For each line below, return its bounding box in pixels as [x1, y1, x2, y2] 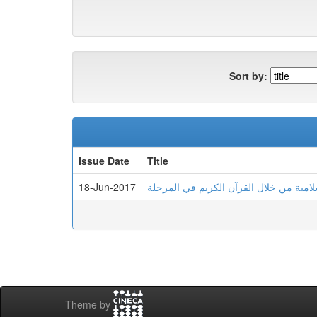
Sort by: [229, 68, 267, 83]
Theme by [65, 297, 113, 312]
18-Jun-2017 [79, 180, 136, 194]
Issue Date [79, 154, 129, 168]
